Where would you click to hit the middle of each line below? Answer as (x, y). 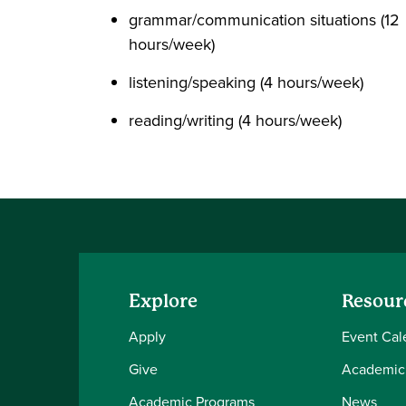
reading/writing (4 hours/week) (235, 121)
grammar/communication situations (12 (264, 20)
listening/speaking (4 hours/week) (246, 82)
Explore (163, 301)
